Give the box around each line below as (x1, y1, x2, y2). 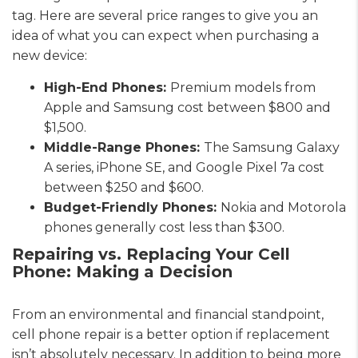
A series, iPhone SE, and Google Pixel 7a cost (44, 159, 324, 175)
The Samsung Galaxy (204, 139, 340, 155)
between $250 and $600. (44, 179, 204, 195)
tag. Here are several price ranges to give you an (12, 7, 318, 23)
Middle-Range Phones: (44, 139, 204, 155)
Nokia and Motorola (221, 199, 346, 215)
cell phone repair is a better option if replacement (12, 326, 330, 342)
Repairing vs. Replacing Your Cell (12, 244, 290, 264)
